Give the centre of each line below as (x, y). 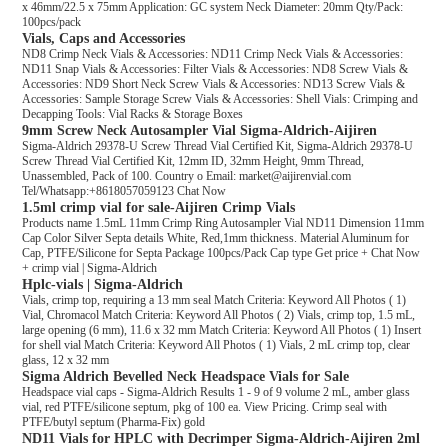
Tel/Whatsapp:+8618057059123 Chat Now (124, 191)
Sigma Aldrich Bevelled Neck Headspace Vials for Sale (186, 376)
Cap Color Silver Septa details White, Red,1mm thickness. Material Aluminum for (216, 238)
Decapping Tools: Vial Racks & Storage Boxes (133, 114)
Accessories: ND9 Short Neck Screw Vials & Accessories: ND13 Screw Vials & (214, 84)
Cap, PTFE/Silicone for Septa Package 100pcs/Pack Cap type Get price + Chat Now (221, 253)
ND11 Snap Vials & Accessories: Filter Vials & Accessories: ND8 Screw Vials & (215, 69)
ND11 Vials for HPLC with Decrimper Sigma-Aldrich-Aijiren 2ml (221, 438)
